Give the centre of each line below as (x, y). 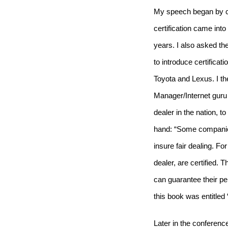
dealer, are (172, 163)
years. (164, 45)
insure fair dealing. (184, 146)
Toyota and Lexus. (184, 79)
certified (203, 163)
